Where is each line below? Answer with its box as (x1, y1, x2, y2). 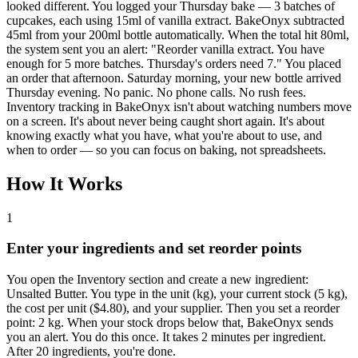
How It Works (6, 173, 122, 194)
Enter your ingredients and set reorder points (6, 240, 301, 257)
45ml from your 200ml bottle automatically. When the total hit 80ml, (6, 27, 349, 42)
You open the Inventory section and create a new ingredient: (6, 272, 308, 287)
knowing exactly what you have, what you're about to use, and (6, 128, 322, 142)
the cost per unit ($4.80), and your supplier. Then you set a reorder (6, 301, 340, 316)
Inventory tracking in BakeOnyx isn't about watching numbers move (6, 99, 352, 113)
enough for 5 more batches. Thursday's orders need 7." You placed (6, 56, 341, 70)
